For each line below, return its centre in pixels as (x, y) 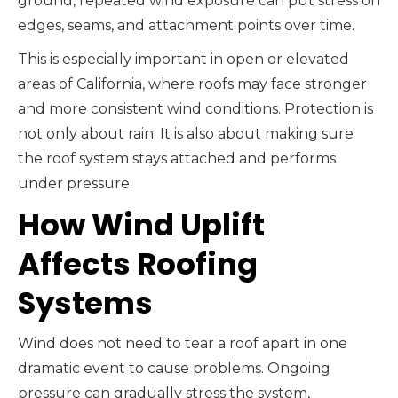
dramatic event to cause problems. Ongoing (174, 368)
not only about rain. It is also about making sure (186, 133)
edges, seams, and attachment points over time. (186, 25)
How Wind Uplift (141, 224)
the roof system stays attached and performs (177, 158)
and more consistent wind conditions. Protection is (195, 108)
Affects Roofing (138, 263)
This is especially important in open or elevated (183, 59)
